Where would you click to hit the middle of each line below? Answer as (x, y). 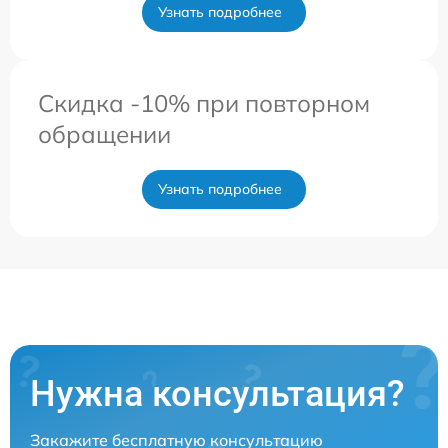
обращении (104, 134)
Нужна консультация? (217, 394)
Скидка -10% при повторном (204, 103)
